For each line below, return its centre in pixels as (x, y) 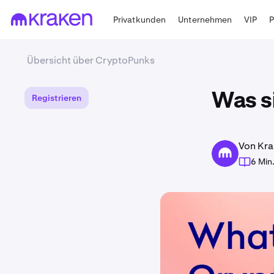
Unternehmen (205, 19)
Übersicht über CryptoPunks (91, 60)
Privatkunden (140, 19)
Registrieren (57, 98)
